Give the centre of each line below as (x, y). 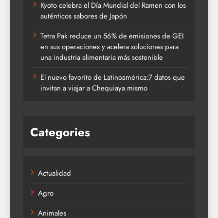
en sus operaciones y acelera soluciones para (109, 47)
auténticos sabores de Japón (84, 16)
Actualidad (54, 173)
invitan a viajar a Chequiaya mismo (94, 88)
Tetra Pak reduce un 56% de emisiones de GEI (112, 36)
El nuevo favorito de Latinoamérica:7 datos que (113, 78)
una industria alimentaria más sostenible (102, 58)
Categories (60, 132)
